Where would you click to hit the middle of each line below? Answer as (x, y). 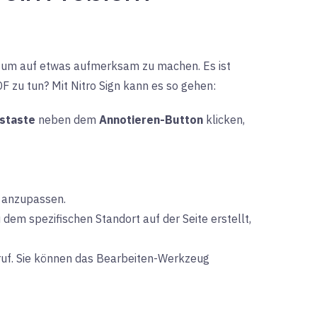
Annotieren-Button (151, 120)
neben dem (67, 120)
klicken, (224, 120)
